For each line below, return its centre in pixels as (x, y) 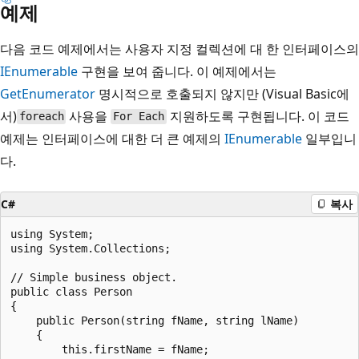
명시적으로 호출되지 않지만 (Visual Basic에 (222, 93)
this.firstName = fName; (110, 349)
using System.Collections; (91, 248)
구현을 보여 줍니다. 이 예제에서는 (177, 71)
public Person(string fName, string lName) (155, 320)
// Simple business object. (94, 277)
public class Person (71, 291)
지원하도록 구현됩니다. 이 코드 (258, 116)
